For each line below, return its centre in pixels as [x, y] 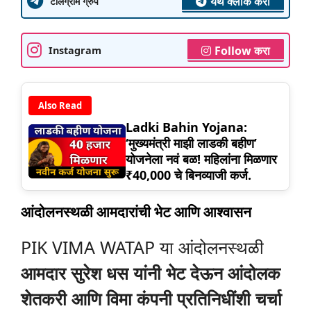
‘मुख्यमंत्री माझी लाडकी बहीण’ [191, 143]
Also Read [60, 105]
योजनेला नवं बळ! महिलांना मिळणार [201, 159]
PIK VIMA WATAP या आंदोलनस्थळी [142, 247]
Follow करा [242, 50]
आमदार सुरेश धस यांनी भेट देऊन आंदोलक [151, 272]
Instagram [75, 50]
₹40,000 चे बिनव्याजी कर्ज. [188, 175]
